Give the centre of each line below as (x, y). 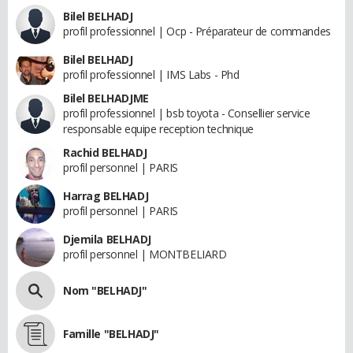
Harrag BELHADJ (106, 195)
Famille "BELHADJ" (111, 333)
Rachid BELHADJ (105, 152)
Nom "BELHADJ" (105, 290)
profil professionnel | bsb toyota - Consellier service (187, 113)
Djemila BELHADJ (107, 239)
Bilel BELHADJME (106, 98)
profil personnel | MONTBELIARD (145, 254)
